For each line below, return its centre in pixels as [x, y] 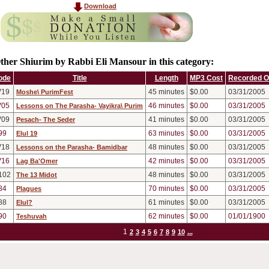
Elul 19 [27, 134]
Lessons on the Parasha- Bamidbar [72, 147]
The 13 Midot [37, 175]
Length [166, 78]
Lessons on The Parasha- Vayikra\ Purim [80, 106]
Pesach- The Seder [46, 120]
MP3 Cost [206, 78]
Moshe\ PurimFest [45, 92]
